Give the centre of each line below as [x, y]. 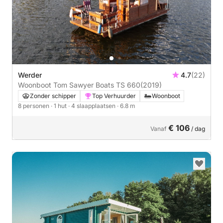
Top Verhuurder [114, 96]
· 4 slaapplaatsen [93, 106]
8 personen [34, 106]
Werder [30, 75]
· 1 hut [59, 106]
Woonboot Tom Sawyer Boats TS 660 [79, 85]
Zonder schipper [53, 96]
